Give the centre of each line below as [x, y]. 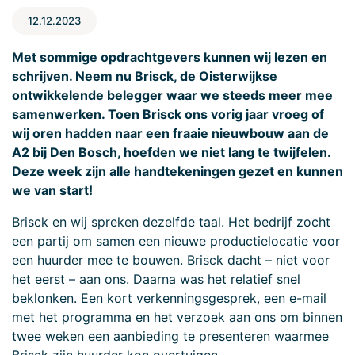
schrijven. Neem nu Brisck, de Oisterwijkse [145, 76]
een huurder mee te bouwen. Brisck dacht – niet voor [171, 260]
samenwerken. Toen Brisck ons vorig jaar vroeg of [168, 115]
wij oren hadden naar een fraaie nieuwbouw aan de [170, 134]
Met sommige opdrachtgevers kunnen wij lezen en [170, 57]
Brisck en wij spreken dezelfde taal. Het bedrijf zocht [171, 222]
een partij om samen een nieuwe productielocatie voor [176, 241]
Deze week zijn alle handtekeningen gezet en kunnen [177, 172]
